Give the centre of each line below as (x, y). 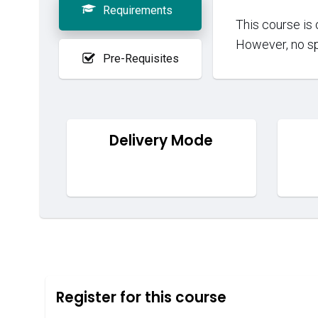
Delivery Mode (161, 140)
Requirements (138, 10)
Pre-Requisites (141, 58)
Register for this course (141, 297)
